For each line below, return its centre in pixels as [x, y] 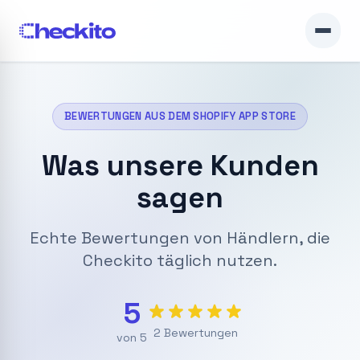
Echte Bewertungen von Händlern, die [180, 238]
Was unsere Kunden [180, 166]
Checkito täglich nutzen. [180, 260]
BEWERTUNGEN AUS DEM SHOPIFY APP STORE [180, 116]
